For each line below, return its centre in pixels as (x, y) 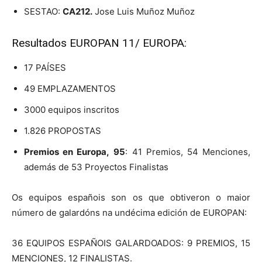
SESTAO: (43, 11)
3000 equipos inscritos (72, 109)
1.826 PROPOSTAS (63, 130)
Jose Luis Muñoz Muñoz (144, 11)
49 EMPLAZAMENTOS (70, 88)
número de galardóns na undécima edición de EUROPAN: (129, 212)
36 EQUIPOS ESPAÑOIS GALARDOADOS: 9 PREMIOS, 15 (131, 243)
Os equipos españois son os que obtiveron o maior (131, 197)
